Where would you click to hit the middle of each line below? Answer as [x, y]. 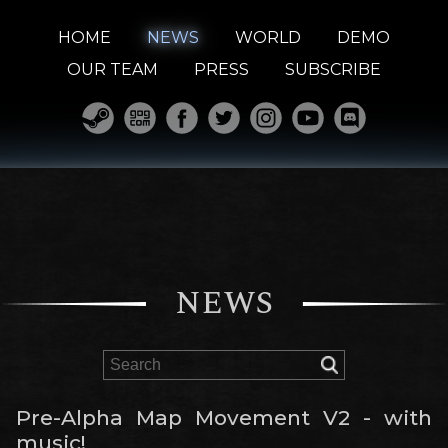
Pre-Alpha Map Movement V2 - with [224, 417]
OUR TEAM [112, 70]
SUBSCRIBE [333, 70]
